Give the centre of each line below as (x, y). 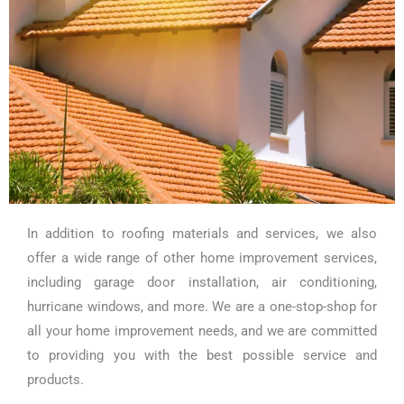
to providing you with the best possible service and (202, 355)
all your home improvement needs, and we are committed (202, 331)
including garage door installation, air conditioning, (202, 282)
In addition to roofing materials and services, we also (202, 233)
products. (55, 379)
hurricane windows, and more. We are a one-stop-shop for (202, 306)
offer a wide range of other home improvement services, (202, 257)
